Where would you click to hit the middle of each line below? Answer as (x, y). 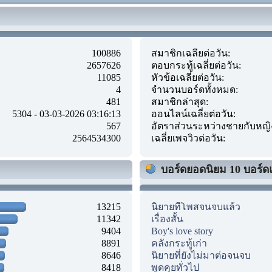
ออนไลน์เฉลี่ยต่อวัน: (193, 114)
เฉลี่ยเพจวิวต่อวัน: (188, 138)
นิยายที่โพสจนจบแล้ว (196, 206)
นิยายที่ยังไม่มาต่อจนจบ (201, 255)
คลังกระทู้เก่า (179, 243)
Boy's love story (182, 231)
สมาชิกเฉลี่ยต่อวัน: (191, 53)
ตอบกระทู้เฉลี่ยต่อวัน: (196, 65)
